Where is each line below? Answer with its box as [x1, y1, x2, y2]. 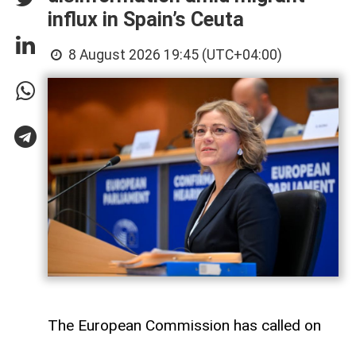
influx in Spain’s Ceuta [48, 8, 244, 32]
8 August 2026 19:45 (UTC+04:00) [65, 47, 283, 64]
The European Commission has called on [48, 316, 321, 335]
